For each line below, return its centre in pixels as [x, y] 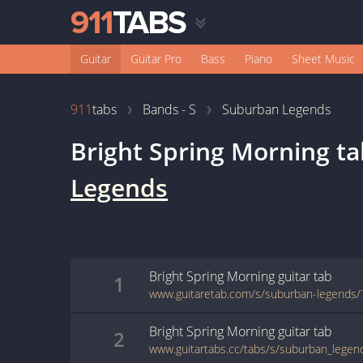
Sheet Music [323, 59]
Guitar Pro [156, 59]
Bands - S [169, 109]
